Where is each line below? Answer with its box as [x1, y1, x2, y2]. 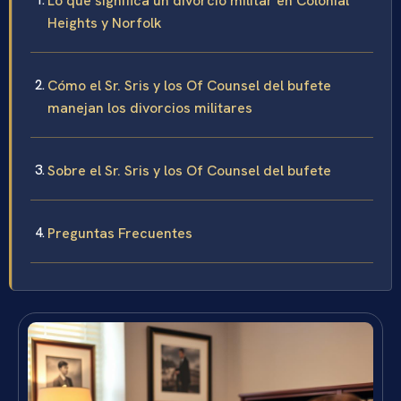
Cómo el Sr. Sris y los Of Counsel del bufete [47, 76, 331, 96]
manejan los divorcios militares [47, 98, 252, 118]
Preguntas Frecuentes [47, 224, 192, 243]
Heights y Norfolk [47, 13, 162, 33]
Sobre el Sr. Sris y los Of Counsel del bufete [47, 161, 331, 181]
